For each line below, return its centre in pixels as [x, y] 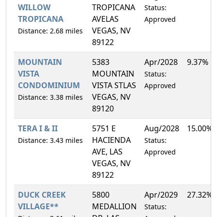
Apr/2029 [161, 194]
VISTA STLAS [114, 85]
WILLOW [34, 7]
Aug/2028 [162, 128]
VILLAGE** [38, 206]
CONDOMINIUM [49, 85]
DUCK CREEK [42, 194]
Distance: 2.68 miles [50, 31]
